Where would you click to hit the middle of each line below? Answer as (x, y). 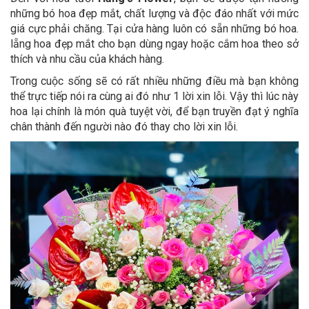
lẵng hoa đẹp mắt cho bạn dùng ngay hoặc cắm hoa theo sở (154, 44)
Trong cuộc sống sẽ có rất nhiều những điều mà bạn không (154, 81)
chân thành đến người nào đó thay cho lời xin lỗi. (126, 127)
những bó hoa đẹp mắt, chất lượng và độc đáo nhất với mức (154, 14)
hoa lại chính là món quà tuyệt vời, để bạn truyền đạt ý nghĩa (154, 112)
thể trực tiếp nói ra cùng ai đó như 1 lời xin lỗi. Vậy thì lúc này (154, 97)
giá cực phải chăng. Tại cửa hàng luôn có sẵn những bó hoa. (154, 29)
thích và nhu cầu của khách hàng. (89, 59)
